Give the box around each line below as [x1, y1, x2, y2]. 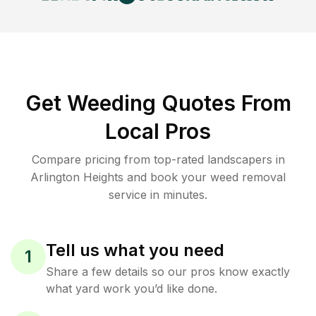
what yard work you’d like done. [46, 281, 217, 296]
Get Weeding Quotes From [25, 90, 291, 116]
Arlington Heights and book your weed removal [30, 170, 286, 184]
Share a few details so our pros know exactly [46, 265, 290, 279]
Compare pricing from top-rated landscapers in [31, 152, 285, 166]
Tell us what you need [46, 240, 224, 260]
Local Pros [105, 119, 211, 144]
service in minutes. [109, 188, 207, 202]
